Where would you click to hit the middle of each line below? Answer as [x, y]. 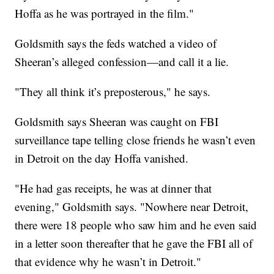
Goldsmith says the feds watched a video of [116, 43]
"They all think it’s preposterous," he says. [113, 92]
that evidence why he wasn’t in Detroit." [108, 262]
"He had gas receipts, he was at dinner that [113, 188]
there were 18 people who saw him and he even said [136, 225]
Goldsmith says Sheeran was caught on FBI [117, 122]
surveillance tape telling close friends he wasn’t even [135, 140]
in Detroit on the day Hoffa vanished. [102, 158]
